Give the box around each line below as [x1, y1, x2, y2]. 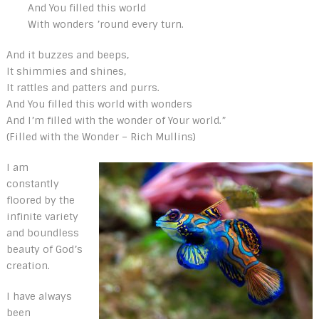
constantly [6, 177, 59, 190]
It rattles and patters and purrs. [6, 80, 159, 94]
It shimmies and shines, [6, 64, 126, 78]
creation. [6, 258, 50, 272]
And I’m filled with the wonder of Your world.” [6, 113, 226, 127]
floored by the [6, 193, 75, 206]
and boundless [6, 226, 79, 239]
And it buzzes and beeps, [6, 48, 129, 61]
